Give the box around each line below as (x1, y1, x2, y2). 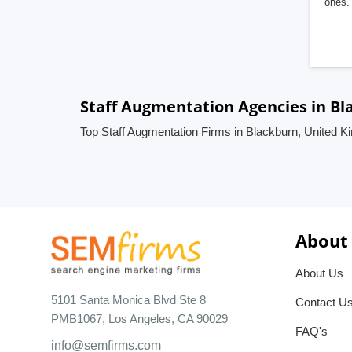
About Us (295, 266, 343, 280)
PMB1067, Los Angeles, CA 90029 (51, 311, 228, 325)
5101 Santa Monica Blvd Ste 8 (51, 292, 206, 306)
